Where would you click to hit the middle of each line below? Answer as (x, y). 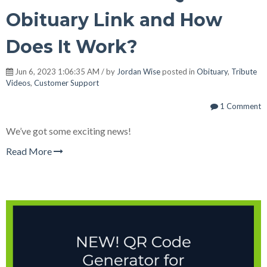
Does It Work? (72, 46)
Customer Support (66, 83)
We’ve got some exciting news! (69, 131)
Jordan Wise (139, 71)
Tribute (244, 71)
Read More (30, 151)
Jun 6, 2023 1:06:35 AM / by (65, 71)
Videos (18, 83)
